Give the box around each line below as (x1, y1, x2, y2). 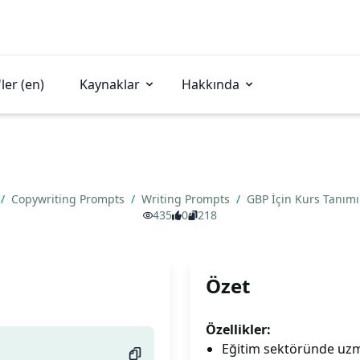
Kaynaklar (80, 76, 140, 93)
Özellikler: (206, 321, 271, 338)
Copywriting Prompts (11, 191, 128, 207)
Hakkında (182, 76, 239, 93)
